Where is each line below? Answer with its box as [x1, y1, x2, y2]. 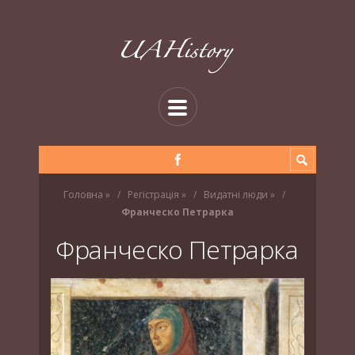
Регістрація [127, 188, 179, 201]
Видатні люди [203, 188, 268, 201]
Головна [63, 188, 103, 201]
